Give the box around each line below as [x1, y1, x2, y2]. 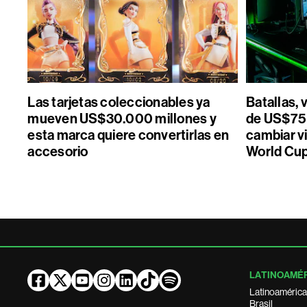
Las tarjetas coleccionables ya [27, 94, 210, 110]
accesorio [27, 143, 88, 160]
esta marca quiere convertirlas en [27, 127, 230, 143]
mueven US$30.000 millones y [27, 110, 217, 127]
